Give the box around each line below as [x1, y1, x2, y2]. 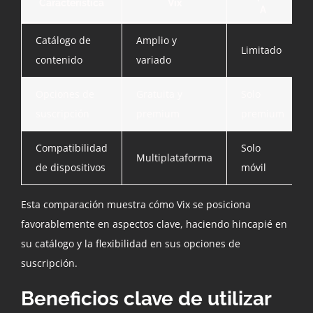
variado [136, 53, 171, 67]
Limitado [241, 43, 282, 57]
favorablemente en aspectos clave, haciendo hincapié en [21, 217, 287, 231]
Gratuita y [136, 87, 182, 101]
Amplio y [136, 34, 177, 48]
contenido [36, 53, 82, 67]
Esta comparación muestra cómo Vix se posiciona [21, 198, 251, 212]
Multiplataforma [136, 151, 212, 165]
